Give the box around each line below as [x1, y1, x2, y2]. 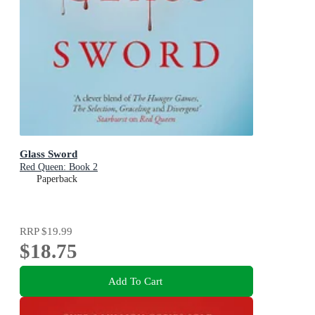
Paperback [37, 174, 77, 185]
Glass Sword [20, 148, 77, 160]
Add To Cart [108, 274, 162, 287]
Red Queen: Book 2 [20, 162, 98, 173]
